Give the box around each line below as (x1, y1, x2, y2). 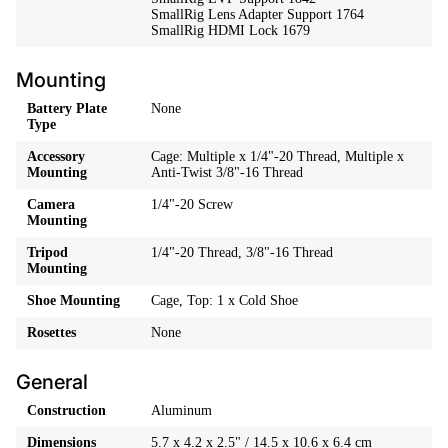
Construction (27, 402, 107, 418)
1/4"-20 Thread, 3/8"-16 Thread (151, 244, 334, 260)
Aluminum (151, 402, 213, 418)
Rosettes (27, 324, 77, 340)
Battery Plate (27, 100, 108, 116)
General (16, 369, 88, 394)
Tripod (27, 244, 69, 260)
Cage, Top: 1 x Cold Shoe (151, 292, 299, 308)
